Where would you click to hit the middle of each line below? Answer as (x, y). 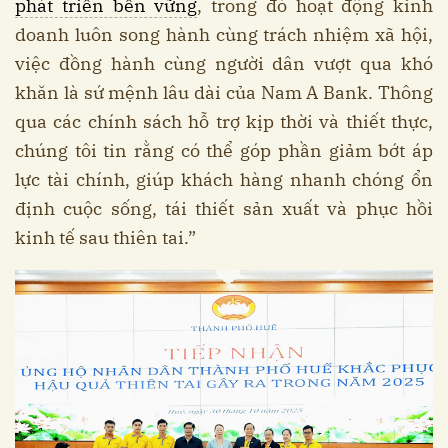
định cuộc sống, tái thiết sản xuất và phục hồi (224, 209)
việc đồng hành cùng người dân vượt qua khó (224, 64)
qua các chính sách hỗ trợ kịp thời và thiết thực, (224, 122)
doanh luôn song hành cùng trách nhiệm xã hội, (224, 35)
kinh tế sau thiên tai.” (105, 238)
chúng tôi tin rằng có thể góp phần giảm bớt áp (224, 151)
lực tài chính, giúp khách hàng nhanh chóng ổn (224, 180)
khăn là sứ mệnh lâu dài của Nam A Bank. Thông (224, 93)
